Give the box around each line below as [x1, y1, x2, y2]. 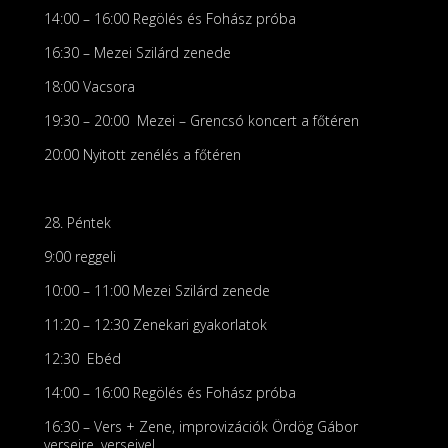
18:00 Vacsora [44, 77, 135, 96]
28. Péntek [44, 213, 111, 232]
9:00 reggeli [44, 247, 116, 266]
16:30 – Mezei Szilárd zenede [44, 43, 231, 62]
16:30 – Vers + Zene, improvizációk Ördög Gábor [44, 417, 358, 436]
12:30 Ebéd [44, 349, 121, 368]
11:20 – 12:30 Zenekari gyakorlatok [44, 315, 267, 334]
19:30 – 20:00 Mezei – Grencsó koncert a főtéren [44, 111, 359, 130]
